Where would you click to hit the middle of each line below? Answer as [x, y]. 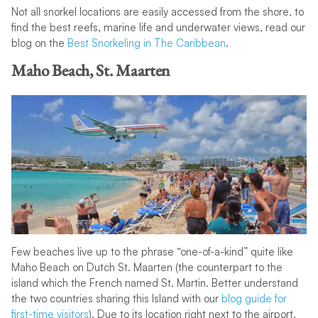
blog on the [39, 43]
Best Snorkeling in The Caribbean [146, 43]
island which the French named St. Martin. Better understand [154, 283]
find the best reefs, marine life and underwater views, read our [158, 27]
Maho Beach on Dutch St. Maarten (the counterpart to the [147, 268]
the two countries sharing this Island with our [116, 299]
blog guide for [254, 299]
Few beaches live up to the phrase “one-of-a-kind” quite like [152, 252]
